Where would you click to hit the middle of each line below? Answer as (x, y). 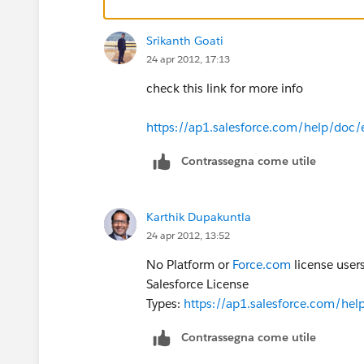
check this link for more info (225, 88)
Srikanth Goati (185, 40)
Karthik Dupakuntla (199, 217)
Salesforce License (197, 284)
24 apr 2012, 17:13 (188, 58)
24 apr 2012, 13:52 (188, 235)
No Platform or (189, 264)
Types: (165, 303)
